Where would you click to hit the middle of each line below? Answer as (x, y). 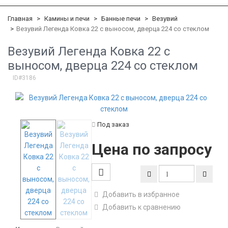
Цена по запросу (152, 149)
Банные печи (121, 19)
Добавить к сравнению (141, 207)
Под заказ (112, 124)
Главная (20, 19)
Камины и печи (67, 19)
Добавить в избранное (141, 194)
